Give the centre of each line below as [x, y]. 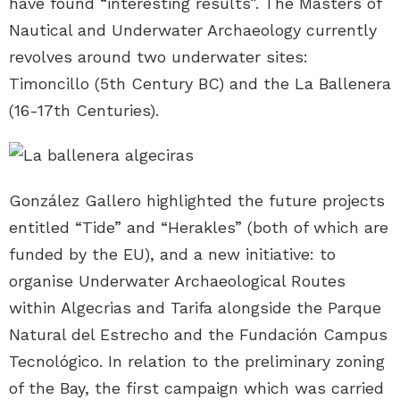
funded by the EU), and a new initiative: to [172, 254]
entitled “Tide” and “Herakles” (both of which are [199, 228]
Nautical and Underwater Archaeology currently [193, 30]
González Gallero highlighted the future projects [197, 201]
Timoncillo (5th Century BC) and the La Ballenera [200, 84]
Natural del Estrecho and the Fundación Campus [198, 335]
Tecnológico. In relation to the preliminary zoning [197, 362]
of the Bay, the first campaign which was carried [196, 388]
